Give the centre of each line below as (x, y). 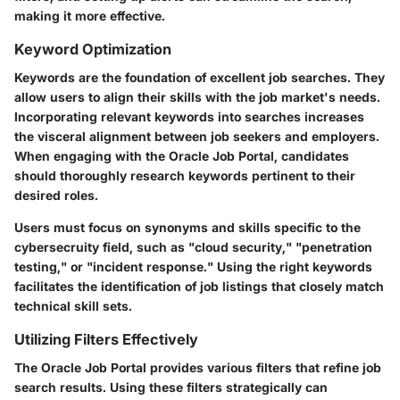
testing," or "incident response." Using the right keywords (193, 266)
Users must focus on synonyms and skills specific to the (187, 227)
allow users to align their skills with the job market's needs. (197, 96)
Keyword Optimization (93, 49)
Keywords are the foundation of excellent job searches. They (200, 77)
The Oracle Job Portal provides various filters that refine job (198, 367)
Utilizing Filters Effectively (106, 339)
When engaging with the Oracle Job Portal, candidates (182, 155)
